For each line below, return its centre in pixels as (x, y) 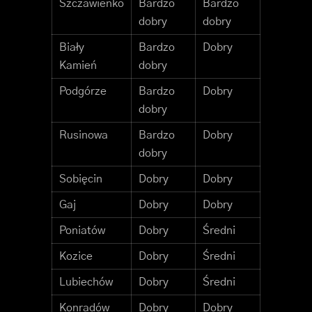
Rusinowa (84, 135)
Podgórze (83, 92)
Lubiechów (86, 282)
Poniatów (82, 231)
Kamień (78, 66)
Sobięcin (81, 179)
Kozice (76, 257)
